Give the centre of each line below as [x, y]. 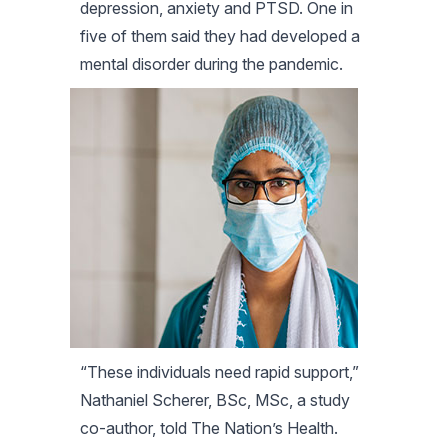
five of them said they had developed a [220, 35]
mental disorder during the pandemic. [211, 63]
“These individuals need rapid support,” [219, 371]
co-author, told [135, 427]
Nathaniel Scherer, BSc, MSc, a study [215, 399]
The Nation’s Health [262, 427]
